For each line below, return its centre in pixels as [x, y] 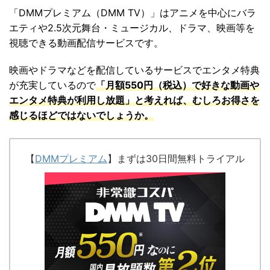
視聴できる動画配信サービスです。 [86, 42]
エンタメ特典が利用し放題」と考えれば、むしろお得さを [134, 100]
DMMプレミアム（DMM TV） [84, 12]
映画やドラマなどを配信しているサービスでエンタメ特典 [134, 70]
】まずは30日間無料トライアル [176, 158]
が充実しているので [52, 85]
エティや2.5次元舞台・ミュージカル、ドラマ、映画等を [132, 27]
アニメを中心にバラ [213, 12]
